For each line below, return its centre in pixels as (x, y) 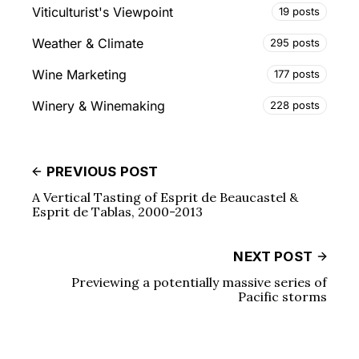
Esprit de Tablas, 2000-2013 (117, 212)
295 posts (295, 43)
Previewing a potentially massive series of (199, 282)
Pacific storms (282, 297)
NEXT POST (273, 257)
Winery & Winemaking (99, 105)
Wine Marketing (79, 74)
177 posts (297, 74)
